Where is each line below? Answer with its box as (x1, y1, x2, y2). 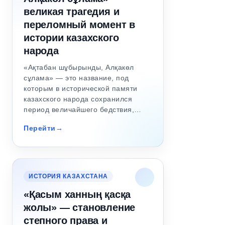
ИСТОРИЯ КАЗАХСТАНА (29, 172, 108, 180)
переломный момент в (24, 19, 136, 30)
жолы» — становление (24, 201, 136, 213)
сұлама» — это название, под (24, 73, 129, 82)
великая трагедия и (24, 6, 120, 17)
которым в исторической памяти (24, 84, 138, 92)
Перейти (24, 124, 56, 132)
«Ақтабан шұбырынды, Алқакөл (24, 63, 134, 71)
